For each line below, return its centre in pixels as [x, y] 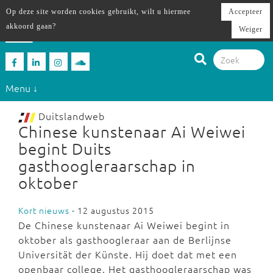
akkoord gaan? [31, 26]
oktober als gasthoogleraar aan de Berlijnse [125, 239]
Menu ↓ [21, 87]
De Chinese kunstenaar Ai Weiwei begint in [124, 225]
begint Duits [65, 148]
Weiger [251, 29]
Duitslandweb [70, 116]
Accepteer [246, 12]
